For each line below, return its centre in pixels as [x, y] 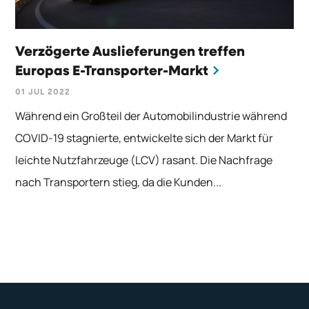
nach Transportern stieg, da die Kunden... [119, 182]
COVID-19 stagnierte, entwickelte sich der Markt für [144, 138]
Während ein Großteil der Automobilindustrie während [151, 116]
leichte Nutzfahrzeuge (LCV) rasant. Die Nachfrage [144, 160]
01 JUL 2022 [43, 93]
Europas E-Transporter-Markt [112, 71]
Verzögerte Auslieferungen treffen [130, 52]
